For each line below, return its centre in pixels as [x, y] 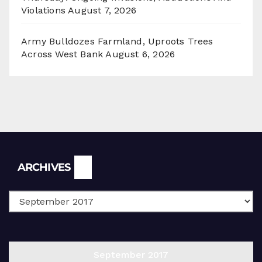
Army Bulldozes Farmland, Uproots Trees [117, 41]
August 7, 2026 [102, 10]
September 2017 [131, 254]
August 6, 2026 [140, 54]
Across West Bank [62, 54]
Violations [43, 10]
